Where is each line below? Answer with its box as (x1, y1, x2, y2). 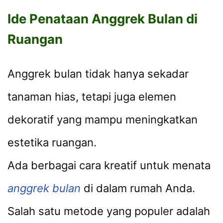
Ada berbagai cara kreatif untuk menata (7, 159, 211, 172)
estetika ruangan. (7, 136, 97, 149)
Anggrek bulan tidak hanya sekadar (7, 67, 189, 81)
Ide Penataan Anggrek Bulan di (7, 11, 198, 27)
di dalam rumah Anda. (81, 182, 195, 195)
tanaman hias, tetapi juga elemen (7, 90, 176, 104)
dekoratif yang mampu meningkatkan (7, 113, 198, 126)
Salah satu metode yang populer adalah (7, 205, 210, 218)
